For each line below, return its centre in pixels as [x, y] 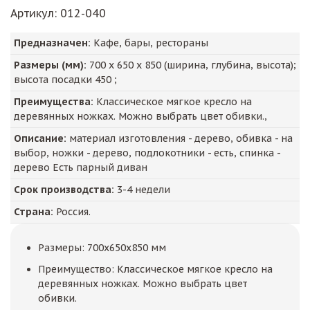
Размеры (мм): [50, 65]
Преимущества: [54, 101]
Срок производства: [64, 189]
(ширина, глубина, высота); [229, 65]
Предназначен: [52, 43]
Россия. [72, 211]
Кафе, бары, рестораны [149, 43]
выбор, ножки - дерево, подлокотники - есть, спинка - [147, 153]
